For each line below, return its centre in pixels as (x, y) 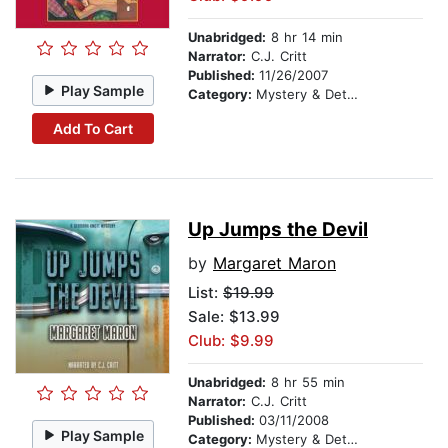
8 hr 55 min (305, 382)
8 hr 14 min (304, 37)
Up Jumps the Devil (278, 230)
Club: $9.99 (231, 341)
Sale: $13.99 (234, 317)
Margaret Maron (274, 263)
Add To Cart (92, 128)
